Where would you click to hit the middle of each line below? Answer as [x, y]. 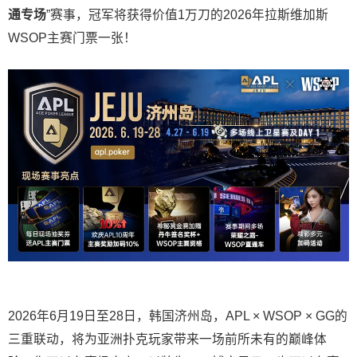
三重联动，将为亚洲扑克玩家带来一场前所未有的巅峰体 [167, 339]
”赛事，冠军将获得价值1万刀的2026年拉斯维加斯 [187, 15]
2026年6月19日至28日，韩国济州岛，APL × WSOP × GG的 [178, 316]
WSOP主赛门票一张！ [72, 38]
